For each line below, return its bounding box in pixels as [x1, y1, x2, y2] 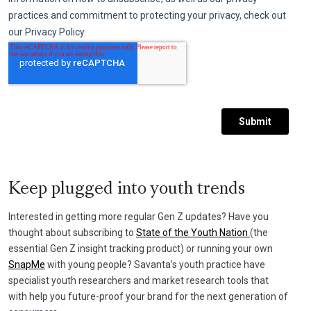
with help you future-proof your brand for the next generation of [8, 290, 288, 302]
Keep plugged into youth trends [8, 181, 245, 197]
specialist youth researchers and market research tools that [8, 274, 269, 286]
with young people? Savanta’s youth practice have [45, 258, 265, 270]
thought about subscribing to [8, 226, 136, 238]
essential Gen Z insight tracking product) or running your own [8, 242, 273, 254]
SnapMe [8, 258, 45, 270]
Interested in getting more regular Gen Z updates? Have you [8, 210, 269, 222]
